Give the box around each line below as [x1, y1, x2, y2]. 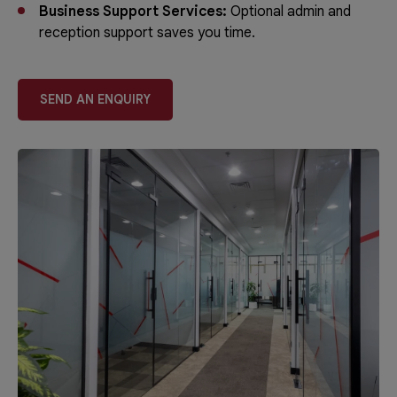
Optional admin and [230, 2, 351, 20]
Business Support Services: [39, 2, 230, 20]
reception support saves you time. [39, 23, 255, 42]
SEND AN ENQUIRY [40, 90, 151, 107]
